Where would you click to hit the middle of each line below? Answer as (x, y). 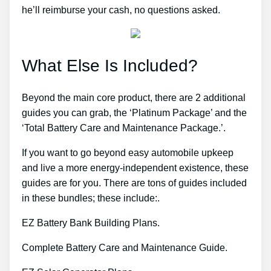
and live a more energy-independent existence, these (135, 168)
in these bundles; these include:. (91, 198)
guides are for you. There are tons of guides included (134, 183)
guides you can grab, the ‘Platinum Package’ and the (134, 113)
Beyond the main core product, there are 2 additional (134, 97)
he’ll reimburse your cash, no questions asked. (121, 10)
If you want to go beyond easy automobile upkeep (128, 152)
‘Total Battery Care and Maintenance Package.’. (124, 128)
